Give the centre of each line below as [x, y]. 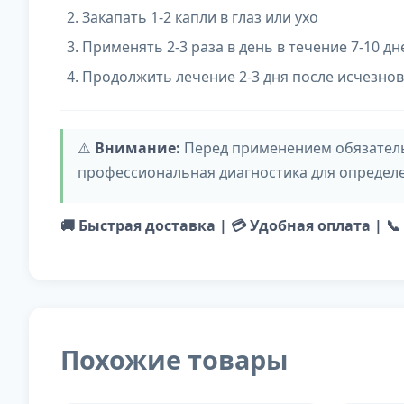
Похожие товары [174, 360]
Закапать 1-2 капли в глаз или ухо [200, 18]
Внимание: [138, 148]
